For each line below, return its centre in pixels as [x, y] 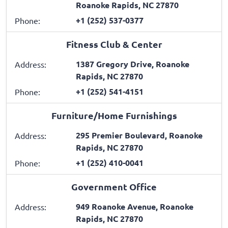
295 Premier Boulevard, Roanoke [139, 135]
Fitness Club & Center [114, 44]
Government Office [114, 186]
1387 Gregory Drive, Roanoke [133, 64]
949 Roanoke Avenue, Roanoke [135, 206]
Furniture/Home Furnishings [114, 115]
